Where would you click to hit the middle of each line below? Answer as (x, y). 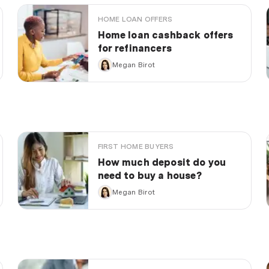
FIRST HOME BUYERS (136, 147)
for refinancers (134, 49)
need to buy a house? (150, 176)
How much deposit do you (162, 163)
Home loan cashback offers (165, 35)
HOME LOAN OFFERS (135, 20)
